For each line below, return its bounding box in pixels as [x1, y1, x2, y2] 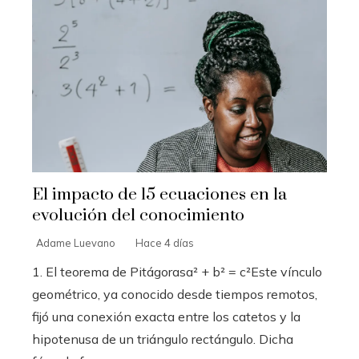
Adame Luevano [36, 236, 115, 250]
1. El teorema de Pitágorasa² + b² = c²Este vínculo [32, 264, 322, 280]
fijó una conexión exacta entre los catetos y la [32, 309, 301, 325]
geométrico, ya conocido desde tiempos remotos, [32, 286, 317, 303]
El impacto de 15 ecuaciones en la [32, 184, 287, 206]
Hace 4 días [135, 236, 194, 250]
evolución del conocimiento [32, 205, 244, 227]
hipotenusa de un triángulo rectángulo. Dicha [32, 331, 293, 348]
